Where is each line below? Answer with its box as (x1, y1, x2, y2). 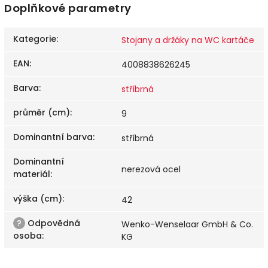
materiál (13, 167, 50, 180)
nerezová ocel (121, 163, 181, 175)
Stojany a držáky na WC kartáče (121, 33, 254, 46)
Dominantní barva (13, 130, 93, 143)
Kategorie (13, 32, 56, 45)
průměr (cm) (13, 106, 70, 118)
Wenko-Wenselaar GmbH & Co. (121, 218, 253, 230)
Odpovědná (25, 217, 80, 229)
